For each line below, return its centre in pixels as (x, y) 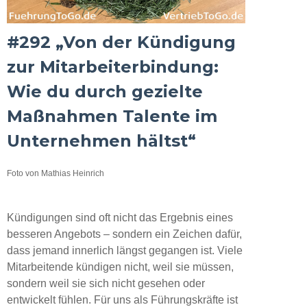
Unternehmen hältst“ (101, 140)
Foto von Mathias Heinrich (56, 173)
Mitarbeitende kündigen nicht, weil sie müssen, (120, 267)
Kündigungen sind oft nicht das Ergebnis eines (120, 217)
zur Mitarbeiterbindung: (113, 66)
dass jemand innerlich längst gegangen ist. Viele (125, 250)
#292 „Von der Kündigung (121, 42)
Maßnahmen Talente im (112, 116)
